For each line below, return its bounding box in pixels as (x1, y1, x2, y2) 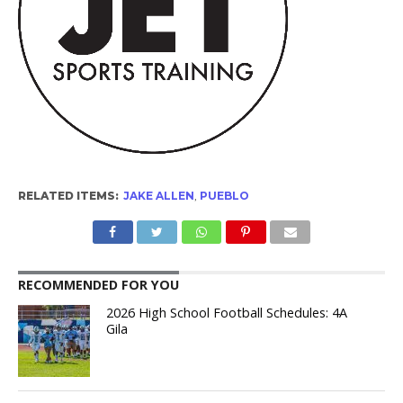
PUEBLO (199, 189, 249, 203)
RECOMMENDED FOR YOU (17, 276, 179, 294)
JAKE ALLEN (122, 189, 194, 203)
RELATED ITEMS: (17, 189, 119, 203)
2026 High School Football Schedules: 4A (106, 304, 348, 322)
